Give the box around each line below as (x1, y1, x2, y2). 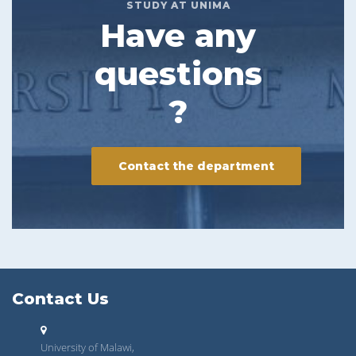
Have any (100, 16, 256, 56)
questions (94, 54, 262, 94)
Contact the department (118, 159, 274, 174)
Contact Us (12, 289, 109, 309)
